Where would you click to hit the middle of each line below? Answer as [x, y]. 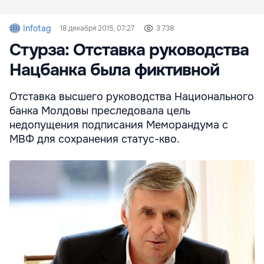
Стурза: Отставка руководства [129, 50]
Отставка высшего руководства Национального [132, 96]
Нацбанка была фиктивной [114, 70]
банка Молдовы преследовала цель [100, 110]
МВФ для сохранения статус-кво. [95, 139]
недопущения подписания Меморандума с [119, 125]
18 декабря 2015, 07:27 [98, 28]
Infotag [37, 28]
